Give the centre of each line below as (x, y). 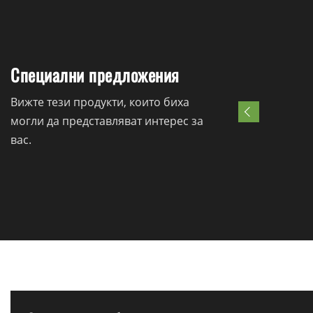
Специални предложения (95, 75)
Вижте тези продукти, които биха (100, 102)
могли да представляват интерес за (107, 121)
